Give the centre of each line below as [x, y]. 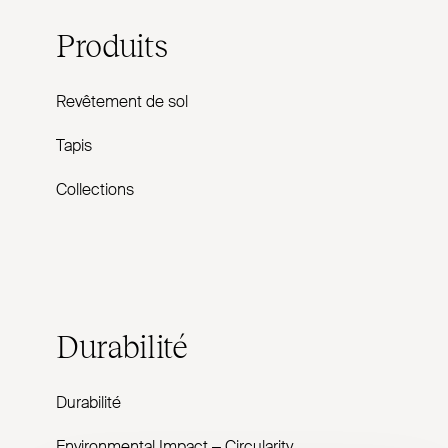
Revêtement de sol [122, 103]
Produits [112, 44]
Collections [95, 191]
